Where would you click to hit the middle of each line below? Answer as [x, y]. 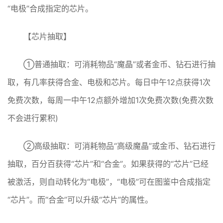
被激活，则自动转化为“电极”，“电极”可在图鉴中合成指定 [109, 182]
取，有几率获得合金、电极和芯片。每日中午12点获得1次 [109, 82]
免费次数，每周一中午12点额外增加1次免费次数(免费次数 [111, 100]
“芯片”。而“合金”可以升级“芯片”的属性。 [80, 200]
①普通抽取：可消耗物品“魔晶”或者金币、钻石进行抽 [119, 64]
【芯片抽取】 [47, 37]
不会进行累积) [33, 118]
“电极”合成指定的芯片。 [50, 9]
